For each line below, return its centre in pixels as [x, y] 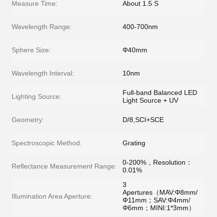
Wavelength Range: [42, 27]
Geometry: [28, 120]
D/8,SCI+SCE [143, 120]
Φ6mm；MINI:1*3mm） [159, 208]
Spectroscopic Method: [47, 143]
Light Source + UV [150, 100]
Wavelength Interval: [43, 73]
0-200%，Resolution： [157, 162]
